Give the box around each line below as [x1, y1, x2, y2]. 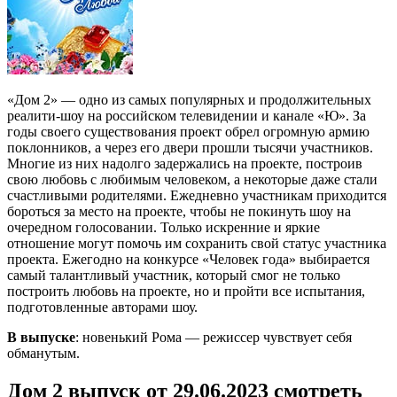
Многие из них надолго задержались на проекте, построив [7, 155, 362, 171]
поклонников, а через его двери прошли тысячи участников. [7, 139, 373, 155]
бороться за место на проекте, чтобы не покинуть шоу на [7, 203, 351, 219]
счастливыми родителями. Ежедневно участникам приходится [7, 187, 386, 203]
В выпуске [7, 329, 75, 345]
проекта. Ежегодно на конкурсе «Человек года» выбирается [7, 251, 370, 267]
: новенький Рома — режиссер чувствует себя [75, 329, 352, 345]
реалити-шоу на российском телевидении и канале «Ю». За [7, 107, 366, 123]
